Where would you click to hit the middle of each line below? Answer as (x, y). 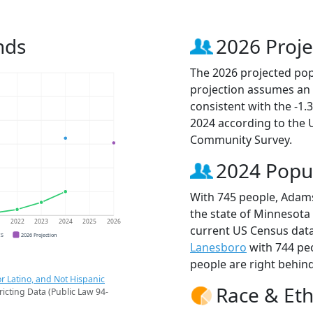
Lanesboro (218, 248)
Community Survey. (241, 140)
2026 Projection (39, 234)
